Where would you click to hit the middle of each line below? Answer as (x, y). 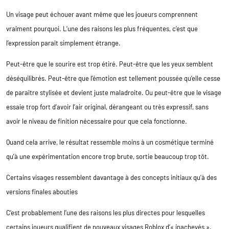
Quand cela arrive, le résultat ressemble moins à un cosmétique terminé (110, 142)
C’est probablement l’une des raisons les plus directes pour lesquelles (106, 212)
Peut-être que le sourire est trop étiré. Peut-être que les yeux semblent (110, 64)
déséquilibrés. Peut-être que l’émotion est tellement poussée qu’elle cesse (113, 78)
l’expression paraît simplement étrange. (63, 43)
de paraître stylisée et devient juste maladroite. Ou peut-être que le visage (114, 92)
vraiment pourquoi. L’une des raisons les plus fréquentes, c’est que (102, 28)
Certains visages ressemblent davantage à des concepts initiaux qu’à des (111, 177)
